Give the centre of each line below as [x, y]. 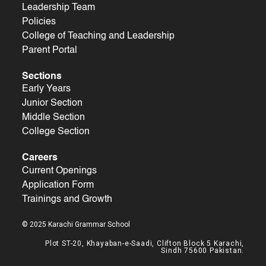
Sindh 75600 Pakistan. [203, 250]
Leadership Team [58, 7]
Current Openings [59, 171]
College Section [56, 132]
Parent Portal [49, 50]
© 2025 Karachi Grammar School [76, 224]
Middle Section [53, 118]
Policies [39, 22]
